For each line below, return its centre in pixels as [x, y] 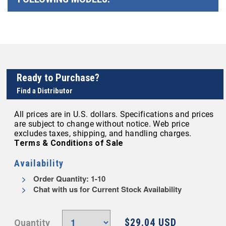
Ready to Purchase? [58, 78]
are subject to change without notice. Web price [102, 124]
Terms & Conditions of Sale [69, 143]
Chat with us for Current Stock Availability [107, 189]
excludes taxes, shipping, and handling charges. [103, 133]
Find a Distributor [45, 91]
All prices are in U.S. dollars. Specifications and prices [114, 114]
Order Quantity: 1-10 [69, 179]
